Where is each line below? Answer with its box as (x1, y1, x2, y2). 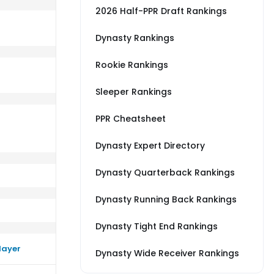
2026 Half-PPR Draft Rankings (95, 5, 227, 17)
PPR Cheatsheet (95, 113, 166, 125)
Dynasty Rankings (95, 32, 174, 44)
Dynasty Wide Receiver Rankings (95, 247, 239, 259)
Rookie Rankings (95, 59, 168, 71)
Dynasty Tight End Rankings (95, 220, 218, 232)
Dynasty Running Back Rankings (95, 193, 237, 206)
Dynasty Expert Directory (95, 139, 205, 152)
